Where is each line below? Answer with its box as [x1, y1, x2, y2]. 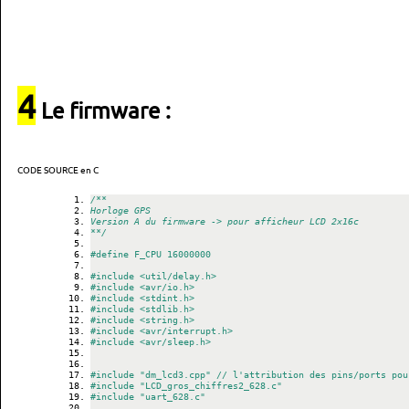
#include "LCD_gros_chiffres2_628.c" [90, 381, 282, 391]
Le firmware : [36, 97, 171, 123]
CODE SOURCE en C [17, 163, 99, 176]
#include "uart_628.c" [90, 392, 205, 402]
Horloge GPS [90, 205, 151, 215]
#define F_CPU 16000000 [90, 249, 211, 259]
